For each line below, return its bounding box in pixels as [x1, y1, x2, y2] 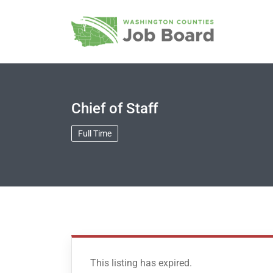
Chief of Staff [71, 100, 158, 117]
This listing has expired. [90, 257, 192, 269]
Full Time [78, 129, 112, 138]
